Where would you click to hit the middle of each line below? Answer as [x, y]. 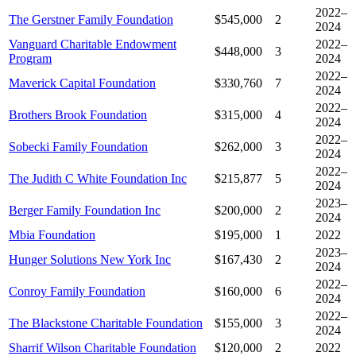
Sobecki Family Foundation [78, 147]
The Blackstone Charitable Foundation [106, 323]
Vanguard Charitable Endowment [93, 44]
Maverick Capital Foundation [82, 83]
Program [30, 59]
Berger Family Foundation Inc [85, 211]
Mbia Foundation [52, 235]
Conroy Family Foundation [77, 292]
